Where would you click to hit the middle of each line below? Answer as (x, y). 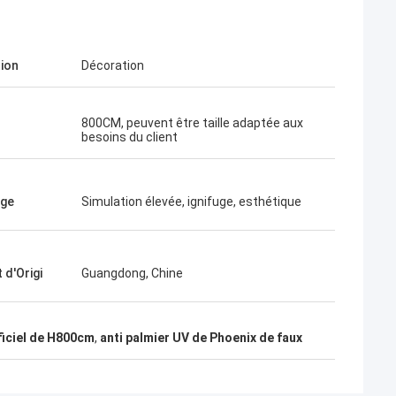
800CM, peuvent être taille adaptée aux (192, 123)
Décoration (113, 65)
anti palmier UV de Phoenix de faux (201, 338)
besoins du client (129, 137)
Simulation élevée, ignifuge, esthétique (191, 202)
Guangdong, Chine (132, 273)
